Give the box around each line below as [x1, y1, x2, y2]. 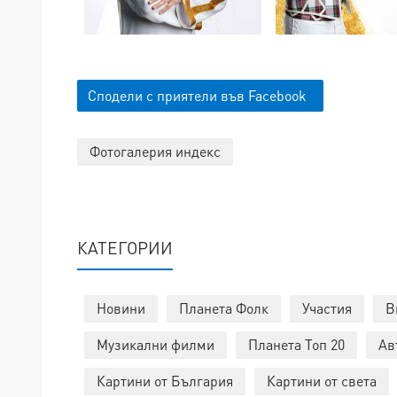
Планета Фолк [179, 298, 269, 317]
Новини [97, 298, 145, 317]
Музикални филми [97, 334, 214, 354]
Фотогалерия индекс [90, 141, 221, 160]
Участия [302, 298, 352, 317]
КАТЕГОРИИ [77, 236, 173, 259]
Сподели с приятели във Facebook [88, 85, 307, 105]
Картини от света [267, 370, 377, 390]
